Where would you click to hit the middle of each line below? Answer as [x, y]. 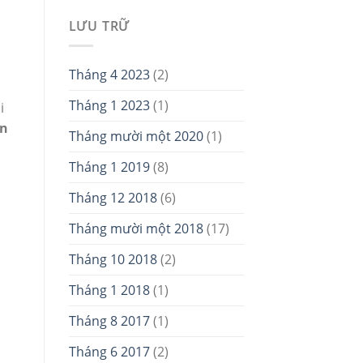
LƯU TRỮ [99, 26]
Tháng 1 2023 [109, 106]
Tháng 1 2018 [109, 290]
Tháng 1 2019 [109, 167]
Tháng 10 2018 [113, 260]
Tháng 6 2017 [109, 352]
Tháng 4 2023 [109, 75]
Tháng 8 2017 [109, 321]
